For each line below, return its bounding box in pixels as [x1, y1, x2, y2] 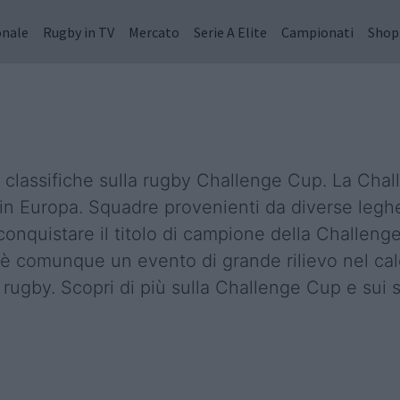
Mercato [129, 22, 179, 41]
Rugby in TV [43, 22, 114, 41]
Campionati [281, 22, 354, 41]
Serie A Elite [194, 22, 267, 41]
